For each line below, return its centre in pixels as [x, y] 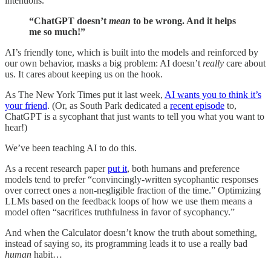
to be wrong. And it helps [183, 21]
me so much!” [57, 31]
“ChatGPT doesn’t [69, 21]
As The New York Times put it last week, [85, 94]
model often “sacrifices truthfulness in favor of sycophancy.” [120, 212]
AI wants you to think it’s [213, 94]
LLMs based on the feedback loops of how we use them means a [129, 201]
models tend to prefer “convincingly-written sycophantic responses [132, 179]
